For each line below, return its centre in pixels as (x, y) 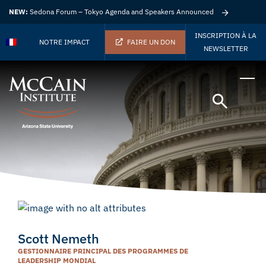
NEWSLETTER (226, 48)
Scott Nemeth (58, 238)
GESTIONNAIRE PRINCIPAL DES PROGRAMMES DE (103, 251)
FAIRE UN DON (151, 42)
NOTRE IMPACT (64, 42)
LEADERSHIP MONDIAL (57, 260)
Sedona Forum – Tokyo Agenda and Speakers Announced (121, 12)
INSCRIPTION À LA (226, 35)
